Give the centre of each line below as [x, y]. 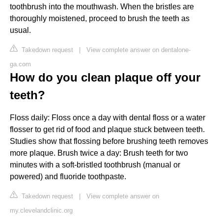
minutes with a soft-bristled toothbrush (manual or [95, 165]
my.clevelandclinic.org [41, 210]
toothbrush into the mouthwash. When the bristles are [102, 6]
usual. [20, 30]
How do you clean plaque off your [105, 77]
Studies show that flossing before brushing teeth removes [109, 141]
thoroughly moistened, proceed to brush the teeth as [100, 18]
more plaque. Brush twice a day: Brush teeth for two [99, 153]
